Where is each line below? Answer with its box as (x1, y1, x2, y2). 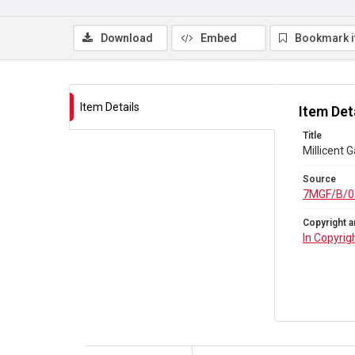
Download (101, 32, 153, 44)
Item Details (80, 101, 139, 113)
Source (303, 174, 336, 185)
